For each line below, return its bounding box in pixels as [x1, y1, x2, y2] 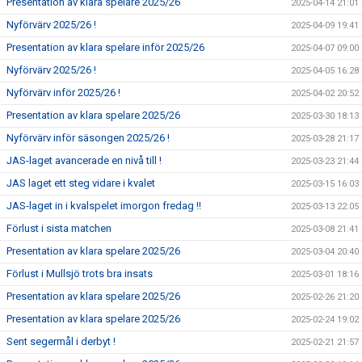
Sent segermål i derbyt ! [6, 335, 116, 347]
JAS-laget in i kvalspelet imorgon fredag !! [6, 200, 201, 212]
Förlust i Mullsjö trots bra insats [6, 267, 153, 280]
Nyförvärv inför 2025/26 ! [6, 86, 120, 99]
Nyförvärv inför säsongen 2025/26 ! [6, 132, 170, 144]
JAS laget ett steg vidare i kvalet [6, 177, 155, 189]
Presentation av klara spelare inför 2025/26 [6, 41, 204, 53]
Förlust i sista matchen [6, 222, 112, 234]
